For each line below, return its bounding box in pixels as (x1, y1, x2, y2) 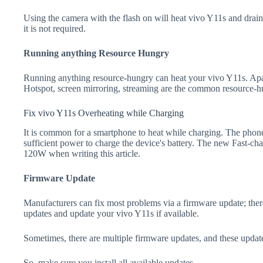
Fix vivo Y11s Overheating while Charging (23, 108, 184, 119)
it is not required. (23, 23, 86, 34)
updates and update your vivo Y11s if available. (23, 208, 199, 219)
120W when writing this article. (23, 149, 140, 159)
